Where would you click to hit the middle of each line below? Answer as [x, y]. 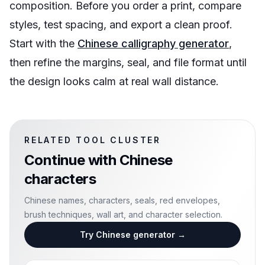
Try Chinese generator [127, 235]
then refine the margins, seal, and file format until [128, 62]
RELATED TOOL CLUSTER [93, 140]
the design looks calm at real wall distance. [114, 81]
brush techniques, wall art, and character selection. [123, 214]
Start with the [43, 43]
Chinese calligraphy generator [153, 43]
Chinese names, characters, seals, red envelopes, [122, 200]
